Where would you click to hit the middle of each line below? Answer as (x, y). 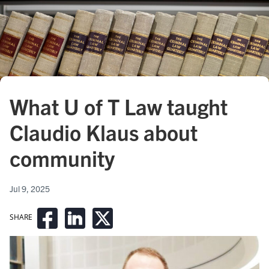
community (62, 157)
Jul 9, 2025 (30, 188)
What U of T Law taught (119, 106)
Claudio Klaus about (104, 131)
